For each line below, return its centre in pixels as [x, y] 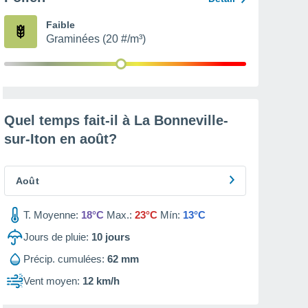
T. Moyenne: [51, 215]
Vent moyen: [52, 281]
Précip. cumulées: [64, 259]
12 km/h [101, 281]
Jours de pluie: [56, 237]
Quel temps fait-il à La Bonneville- [116, 120]
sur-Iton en [42, 139]
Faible [60, 25]
